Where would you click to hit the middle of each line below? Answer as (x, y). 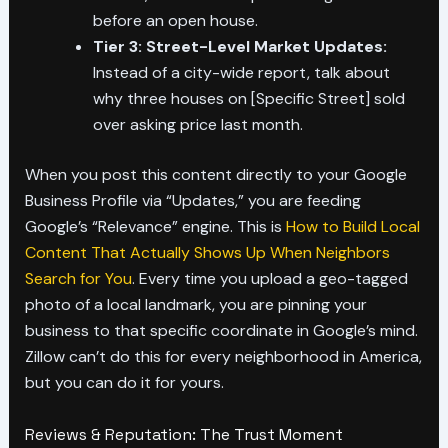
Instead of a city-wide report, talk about (241, 73)
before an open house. (175, 21)
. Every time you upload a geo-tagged (269, 279)
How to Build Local (352, 227)
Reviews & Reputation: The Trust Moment (183, 434)
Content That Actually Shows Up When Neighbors (207, 253)
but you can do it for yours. (124, 383)
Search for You (78, 279)
